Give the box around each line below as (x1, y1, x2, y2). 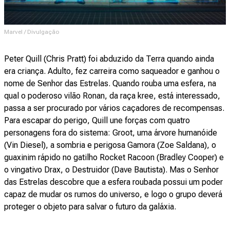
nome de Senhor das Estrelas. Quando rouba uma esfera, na (4, 79, 216, 89)
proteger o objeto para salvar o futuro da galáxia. (4, 202, 178, 212)
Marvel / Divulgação (4, 28, 59, 36)
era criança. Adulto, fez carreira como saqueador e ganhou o (4, 66, 220, 76)
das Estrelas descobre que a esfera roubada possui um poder (4, 177, 223, 187)
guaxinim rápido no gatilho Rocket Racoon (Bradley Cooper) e (4, 152, 224, 163)
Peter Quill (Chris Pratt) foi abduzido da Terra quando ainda (4, 54, 214, 64)
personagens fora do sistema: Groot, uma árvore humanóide (4, 128, 217, 138)
